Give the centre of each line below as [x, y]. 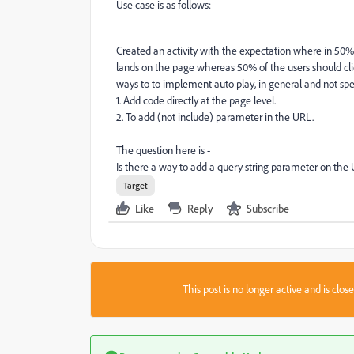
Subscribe [268, 208]
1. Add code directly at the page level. [196, 100]
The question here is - [164, 150]
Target [136, 185]
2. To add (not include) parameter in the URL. [215, 117]
